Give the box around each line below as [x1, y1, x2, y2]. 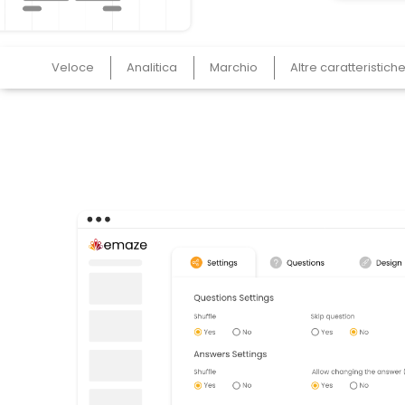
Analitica [127, 59, 177, 77]
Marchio [210, 59, 258, 77]
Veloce [52, 59, 94, 77]
